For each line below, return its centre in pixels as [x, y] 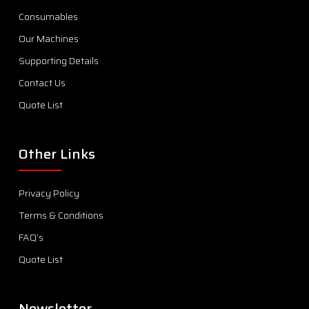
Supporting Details [58, 61]
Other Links [57, 154]
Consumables [48, 17]
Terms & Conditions [61, 215]
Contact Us [42, 83]
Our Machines [48, 39]
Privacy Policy [49, 193]
